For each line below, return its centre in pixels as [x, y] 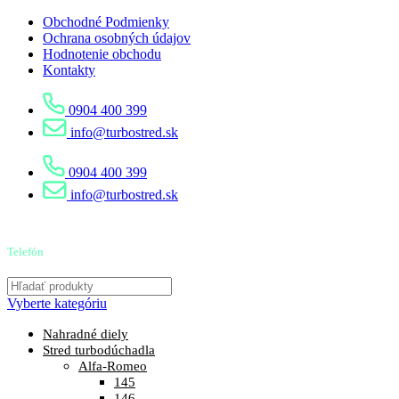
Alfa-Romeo [113, 366]
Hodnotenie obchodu [102, 54]
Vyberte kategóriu [57, 303]
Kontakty [69, 70]
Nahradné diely [85, 334]
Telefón [25, 252]
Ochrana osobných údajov [117, 38]
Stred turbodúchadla [99, 350]
